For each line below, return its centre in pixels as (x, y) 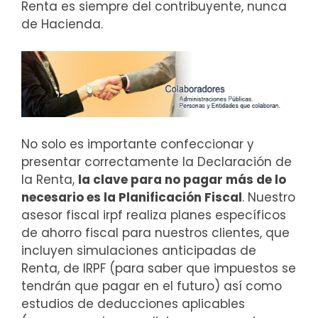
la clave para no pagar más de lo (182, 179)
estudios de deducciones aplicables (133, 303)
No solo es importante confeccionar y (138, 144)
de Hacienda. (62, 24)
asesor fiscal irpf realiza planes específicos (154, 215)
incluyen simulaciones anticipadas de (139, 250)
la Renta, (50, 179)
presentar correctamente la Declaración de (157, 161)
